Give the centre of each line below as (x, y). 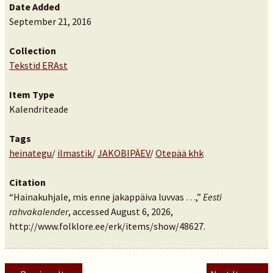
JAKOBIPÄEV (123, 153)
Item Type (31, 94)
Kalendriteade (38, 109)
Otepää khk (179, 153)
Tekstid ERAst (38, 65)
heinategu (30, 153)
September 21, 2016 (50, 21)
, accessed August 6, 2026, (120, 211)
